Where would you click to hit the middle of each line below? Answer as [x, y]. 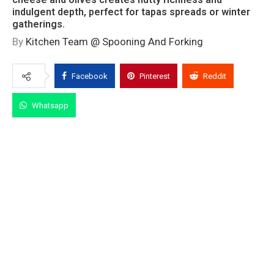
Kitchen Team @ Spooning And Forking [114, 42]
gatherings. [39, 24]
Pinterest [155, 76]
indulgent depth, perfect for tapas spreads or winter [131, 12]
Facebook [90, 76]
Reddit [215, 76]
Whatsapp [50, 106]
